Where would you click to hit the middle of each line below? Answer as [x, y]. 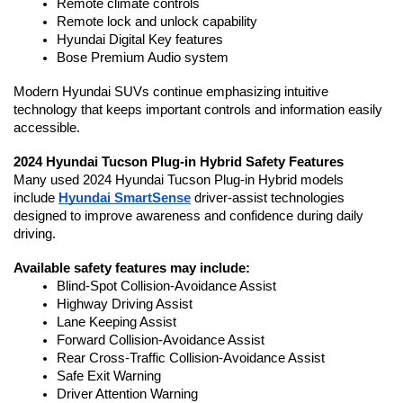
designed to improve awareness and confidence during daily [188, 216]
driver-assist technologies [268, 198]
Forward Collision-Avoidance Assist [161, 340]
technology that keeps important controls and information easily [198, 110]
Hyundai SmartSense [125, 198]
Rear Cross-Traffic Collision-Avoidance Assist [191, 358]
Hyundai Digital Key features [140, 40]
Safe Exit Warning [109, 376]
